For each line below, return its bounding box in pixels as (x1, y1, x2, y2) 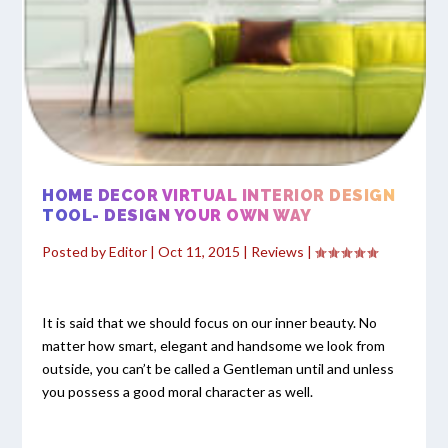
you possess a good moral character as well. (42, 382, 314, 400)
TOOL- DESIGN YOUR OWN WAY (42, 205, 312, 225)
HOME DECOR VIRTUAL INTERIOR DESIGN (42, 185, 396, 205)
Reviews (251, 242, 305, 260)
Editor (109, 242, 148, 260)
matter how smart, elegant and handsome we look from (42, 336, 386, 354)
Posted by (42, 242, 110, 260)
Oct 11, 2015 (158, 242, 241, 260)
